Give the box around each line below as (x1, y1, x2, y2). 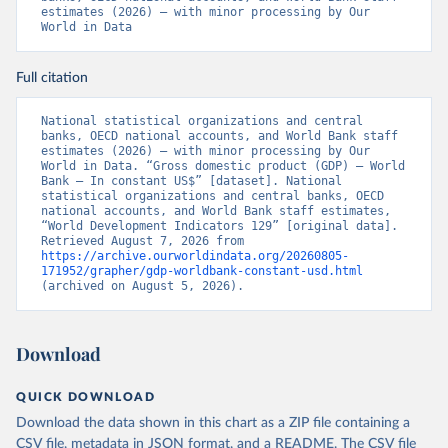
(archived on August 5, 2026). (41, 279, 244, 293)
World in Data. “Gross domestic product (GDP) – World (41, 159, 405, 173)
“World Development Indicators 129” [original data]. (41, 219, 398, 233)
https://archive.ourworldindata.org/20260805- (41, 249, 349, 263)
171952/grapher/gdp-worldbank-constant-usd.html (41, 264, 363, 278)
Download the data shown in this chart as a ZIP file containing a (16, 416, 410, 430)
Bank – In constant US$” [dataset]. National (41, 174, 342, 188)
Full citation (16, 71, 88, 85)
